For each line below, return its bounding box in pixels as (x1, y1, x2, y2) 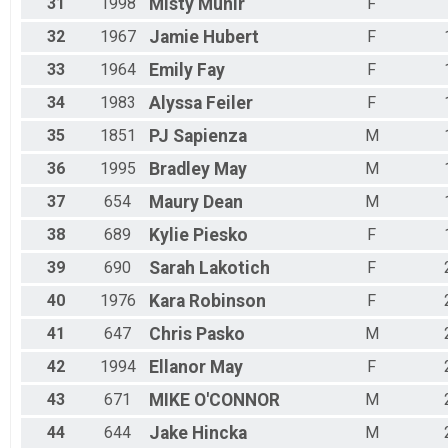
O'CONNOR (194, 390, 280, 411)
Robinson (189, 291, 266, 312)
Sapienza (173, 126, 247, 147)
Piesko (193, 225, 248, 246)
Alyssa (149, 93, 202, 114)
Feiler (206, 93, 253, 114)
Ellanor (149, 357, 206, 378)
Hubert (203, 27, 259, 48)
